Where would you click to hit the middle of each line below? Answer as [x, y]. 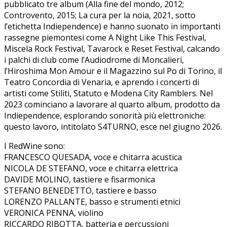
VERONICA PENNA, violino [54, 213]
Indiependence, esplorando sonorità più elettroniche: [105, 115]
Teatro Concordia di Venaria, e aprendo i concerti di [102, 82]
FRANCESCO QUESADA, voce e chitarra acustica [93, 157]
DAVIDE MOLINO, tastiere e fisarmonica [80, 179]
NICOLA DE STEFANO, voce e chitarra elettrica [91, 168]
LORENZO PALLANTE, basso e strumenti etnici [92, 201]
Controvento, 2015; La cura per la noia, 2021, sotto [100, 15]
